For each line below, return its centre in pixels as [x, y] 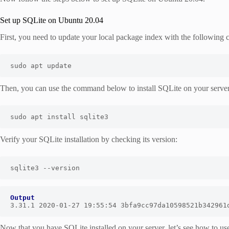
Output [22, 198]
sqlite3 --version [45, 168]
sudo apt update [41, 66]
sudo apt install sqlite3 [59, 117]
